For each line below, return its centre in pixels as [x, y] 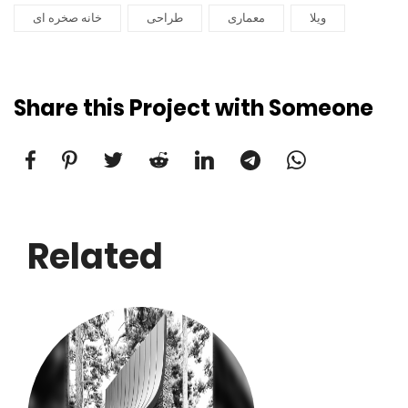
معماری [246, 18]
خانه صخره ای [67, 18]
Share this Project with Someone [194, 107]
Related [95, 256]
